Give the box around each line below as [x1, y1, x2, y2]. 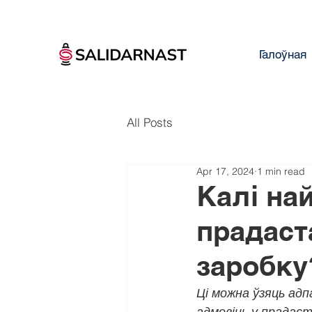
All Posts [127, 114, 173, 130]
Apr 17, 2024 [196, 165, 254, 178]
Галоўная [259, 47, 306, 61]
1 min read [257, 165, 305, 178]
